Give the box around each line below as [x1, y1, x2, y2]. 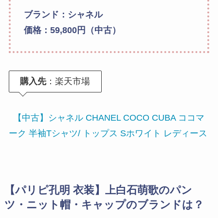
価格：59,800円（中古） [23, 25, 121, 36]
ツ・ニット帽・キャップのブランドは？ [4, 199, 204, 211]
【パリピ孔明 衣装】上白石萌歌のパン [4, 184, 192, 196]
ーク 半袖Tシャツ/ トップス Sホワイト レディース [8, 128, 207, 138]
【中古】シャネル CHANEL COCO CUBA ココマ [13, 112, 204, 123]
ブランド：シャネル [23, 10, 103, 20]
